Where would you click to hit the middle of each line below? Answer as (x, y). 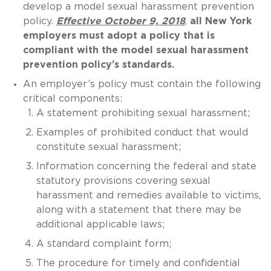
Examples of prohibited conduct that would (142, 132)
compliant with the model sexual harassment (135, 50)
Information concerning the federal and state (146, 166)
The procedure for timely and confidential (138, 263)
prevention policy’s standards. (98, 64)
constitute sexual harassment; (109, 147)
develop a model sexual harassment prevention (138, 6)
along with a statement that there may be (139, 210)
